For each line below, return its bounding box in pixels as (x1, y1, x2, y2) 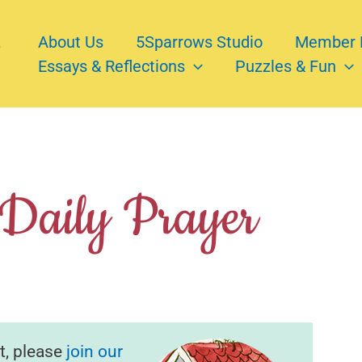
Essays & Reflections (38, 56, 185, 76)
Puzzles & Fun (235, 56, 336, 76)
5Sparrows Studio (136, 32, 263, 52)
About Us (38, 32, 103, 52)
